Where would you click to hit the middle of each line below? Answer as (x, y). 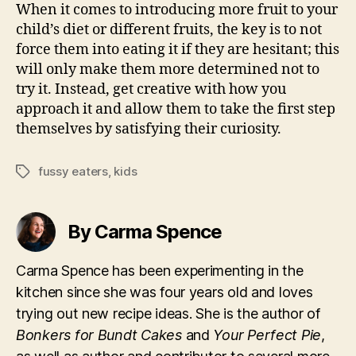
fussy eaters (73, 171)
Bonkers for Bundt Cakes (99, 335)
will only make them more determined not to (168, 70)
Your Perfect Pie (267, 335)
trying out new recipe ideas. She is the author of (168, 313)
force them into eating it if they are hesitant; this (178, 50)
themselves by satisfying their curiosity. (149, 129)
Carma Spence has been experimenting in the (160, 271)
